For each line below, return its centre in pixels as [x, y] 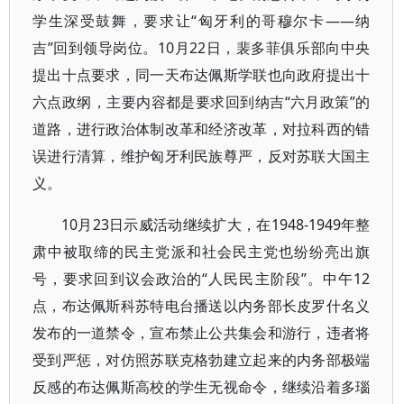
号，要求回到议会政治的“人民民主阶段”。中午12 [202, 279]
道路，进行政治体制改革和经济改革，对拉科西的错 [202, 129]
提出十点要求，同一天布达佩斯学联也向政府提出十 [202, 75]
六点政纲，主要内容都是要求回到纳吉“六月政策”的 [202, 102]
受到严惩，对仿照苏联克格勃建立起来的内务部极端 [202, 360]
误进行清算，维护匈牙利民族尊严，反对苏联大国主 [202, 156]
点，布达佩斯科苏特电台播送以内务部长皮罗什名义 [202, 306]
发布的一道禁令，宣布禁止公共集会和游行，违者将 [202, 333]
